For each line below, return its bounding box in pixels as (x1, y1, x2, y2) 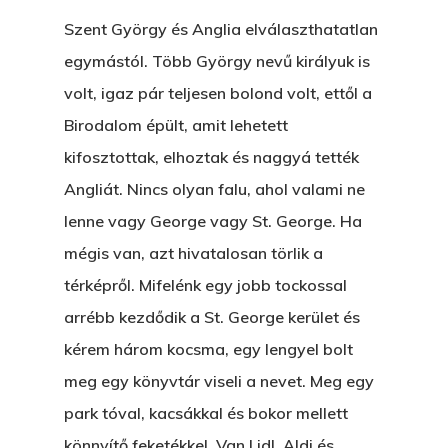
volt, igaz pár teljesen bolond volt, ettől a (64, 83, 372, 103)
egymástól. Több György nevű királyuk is (64, 51, 370, 71)
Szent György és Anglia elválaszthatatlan (64, 19, 378, 39)
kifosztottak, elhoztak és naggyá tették (64, 147, 359, 167)
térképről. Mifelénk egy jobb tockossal (64, 275, 347, 295)
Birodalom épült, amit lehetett (64, 115, 288, 135)
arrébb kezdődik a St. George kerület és (64, 307, 360, 327)
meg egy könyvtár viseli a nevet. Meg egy (64, 371, 374, 391)
